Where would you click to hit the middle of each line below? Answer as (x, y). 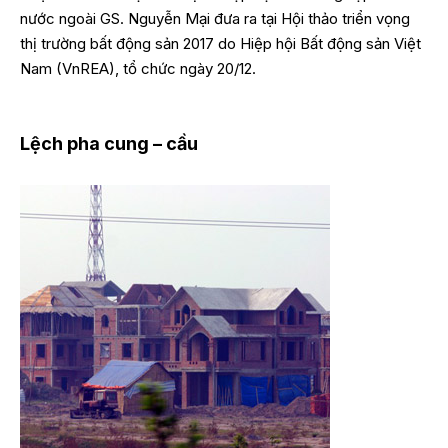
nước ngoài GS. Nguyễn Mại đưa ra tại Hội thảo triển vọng (215, 18)
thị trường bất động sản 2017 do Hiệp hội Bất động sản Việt (220, 43)
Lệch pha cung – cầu (109, 143)
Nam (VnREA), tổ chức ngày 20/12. (138, 68)
